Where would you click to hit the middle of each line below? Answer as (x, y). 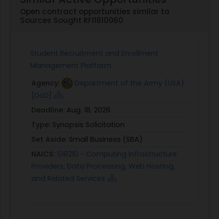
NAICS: (44, 154)
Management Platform (71, 65)
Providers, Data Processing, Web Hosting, (103, 166)
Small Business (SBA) (106, 139)
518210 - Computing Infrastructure (117, 154)
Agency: (46, 83)
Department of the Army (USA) (130, 83)
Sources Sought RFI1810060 (72, 20)
